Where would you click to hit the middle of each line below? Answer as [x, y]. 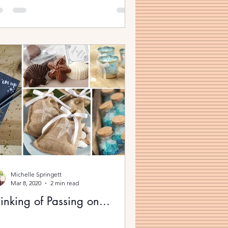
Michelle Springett [36, 174]
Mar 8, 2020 [26, 183]
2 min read [65, 183]
